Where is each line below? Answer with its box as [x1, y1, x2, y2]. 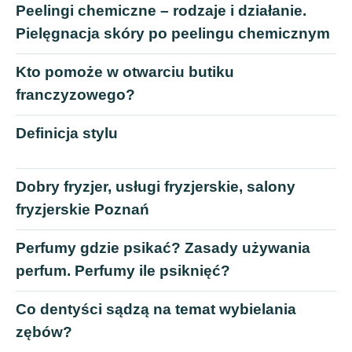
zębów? [16, 324, 72, 341]
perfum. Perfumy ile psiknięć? [16, 262, 230, 280]
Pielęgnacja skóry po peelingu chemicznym [16, 25, 330, 42]
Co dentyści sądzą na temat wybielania [16, 301, 296, 318]
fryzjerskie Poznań [16, 201, 149, 218]
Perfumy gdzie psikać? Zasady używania [16, 240, 310, 257]
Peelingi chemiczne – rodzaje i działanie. [16, 2, 306, 20]
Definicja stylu [16, 125, 118, 142]
